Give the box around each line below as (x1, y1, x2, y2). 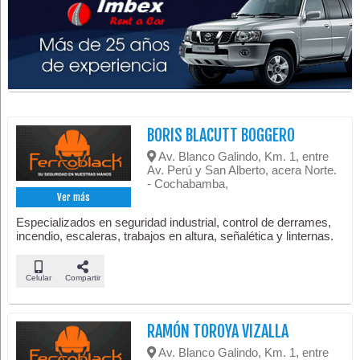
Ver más (57, 191, 91, 204)
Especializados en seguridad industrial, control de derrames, (16, 215, 332, 230)
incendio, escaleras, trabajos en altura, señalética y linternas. (16, 229, 334, 243)
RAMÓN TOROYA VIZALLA (147, 321, 289, 342)
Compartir (64, 273, 100, 283)
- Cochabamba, (147, 177, 229, 191)
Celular (25, 273, 51, 283)
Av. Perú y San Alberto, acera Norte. (147, 163, 337, 178)
